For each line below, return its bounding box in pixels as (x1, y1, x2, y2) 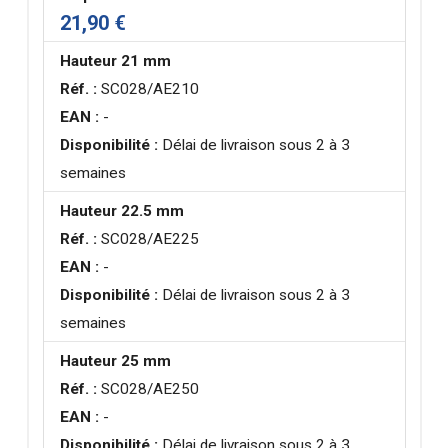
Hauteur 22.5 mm (60, 201, 185, 220)
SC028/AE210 (97, 79, 200, 98)
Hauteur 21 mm (60, 51, 172, 70)
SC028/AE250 (97, 379, 200, 398)
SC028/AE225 (97, 229, 200, 248)
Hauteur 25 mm (60, 351, 172, 370)
